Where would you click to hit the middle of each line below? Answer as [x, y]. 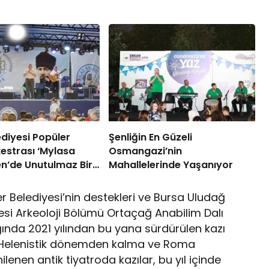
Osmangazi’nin [145, 151]
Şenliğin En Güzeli [150, 138]
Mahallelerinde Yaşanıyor [171, 165]
